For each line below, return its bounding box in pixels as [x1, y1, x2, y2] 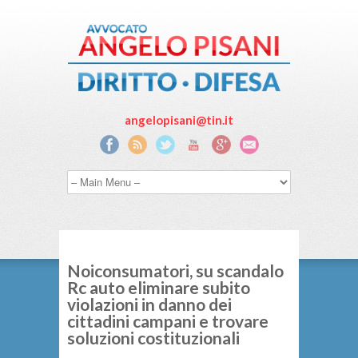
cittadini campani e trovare [67, 310, 268, 331]
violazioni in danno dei [67, 293, 232, 314]
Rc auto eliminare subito [67, 276, 250, 297]
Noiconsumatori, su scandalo [67, 260, 284, 280]
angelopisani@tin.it [125, 112, 233, 127]
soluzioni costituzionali [67, 327, 240, 348]
